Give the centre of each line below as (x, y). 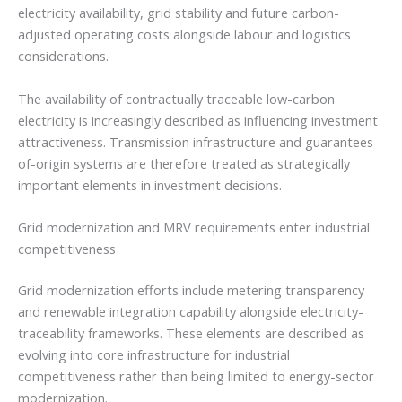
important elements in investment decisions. (150, 184)
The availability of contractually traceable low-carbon (176, 98)
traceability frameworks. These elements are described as (191, 332)
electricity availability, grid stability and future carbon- (179, 13)
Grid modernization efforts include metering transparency (191, 289)
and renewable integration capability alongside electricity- (191, 311)
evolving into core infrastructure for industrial (154, 354)
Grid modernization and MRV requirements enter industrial (194, 227)
